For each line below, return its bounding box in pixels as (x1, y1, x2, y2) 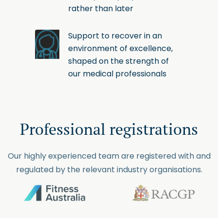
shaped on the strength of (68, 55, 169, 67)
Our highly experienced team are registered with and (7, 150, 211, 162)
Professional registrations (20, 118, 198, 139)
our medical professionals (68, 68, 166, 79)
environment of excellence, (68, 42, 173, 54)
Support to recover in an (68, 30, 162, 41)
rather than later (68, 2, 133, 14)
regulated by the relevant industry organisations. (16, 163, 202, 175)
